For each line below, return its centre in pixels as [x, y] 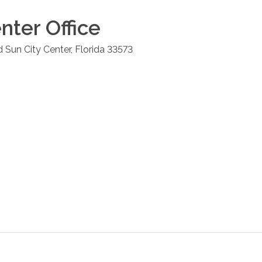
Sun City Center [38, 49]
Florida [90, 49]
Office [70, 27]
